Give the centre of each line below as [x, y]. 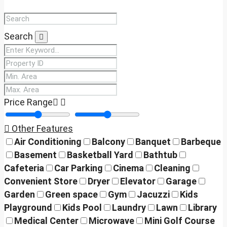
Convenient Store [41, 181]
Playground [28, 207]
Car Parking [79, 168]
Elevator [138, 181]
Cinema [128, 168]
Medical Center [46, 221]
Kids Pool [82, 207]
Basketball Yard [100, 155]
